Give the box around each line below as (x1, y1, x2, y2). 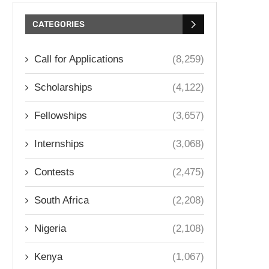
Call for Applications (34, 53, 124, 65)
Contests (34, 166, 74, 178)
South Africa (34, 195, 89, 206)
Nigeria (34, 223, 66, 234)
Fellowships (34, 110, 87, 121)
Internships (34, 138, 84, 150)
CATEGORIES (32, 19, 85, 29)
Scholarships (34, 82, 92, 93)
